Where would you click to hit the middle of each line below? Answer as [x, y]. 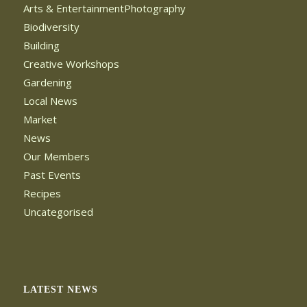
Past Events [52, 175]
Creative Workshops [71, 64]
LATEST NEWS [60, 290]
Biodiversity [51, 27]
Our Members [56, 157]
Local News [50, 101]
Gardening [47, 83]
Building [41, 46]
